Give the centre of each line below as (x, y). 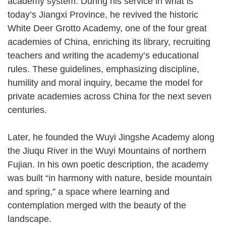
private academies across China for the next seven (109, 96)
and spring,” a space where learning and (89, 191)
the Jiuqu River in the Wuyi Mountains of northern (107, 151)
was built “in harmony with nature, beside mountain (110, 178)
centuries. (33, 110)
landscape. (35, 219)
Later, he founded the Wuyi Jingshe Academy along (111, 137)
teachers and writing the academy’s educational (103, 55)
